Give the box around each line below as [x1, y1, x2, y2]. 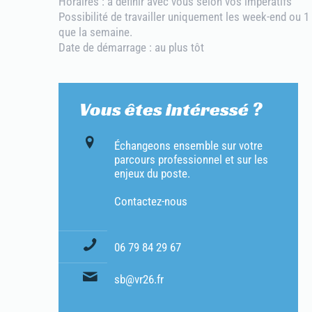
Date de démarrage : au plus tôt [58, 40, 204, 54]
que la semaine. [58, 25, 132, 39]
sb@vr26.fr [114, 272, 164, 286]
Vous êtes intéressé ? [79, 97, 262, 121]
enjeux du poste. [114, 166, 190, 180]
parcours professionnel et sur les [114, 153, 268, 166]
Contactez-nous [114, 194, 187, 208]
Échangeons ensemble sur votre [114, 139, 263, 153]
